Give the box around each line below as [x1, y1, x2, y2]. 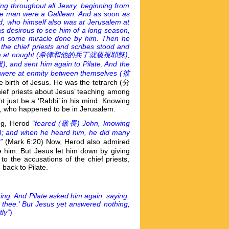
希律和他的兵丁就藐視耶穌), [38, 50, 130, 59]
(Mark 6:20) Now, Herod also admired [5, 137, 130, 146]
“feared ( [32, 119, 61, 127]
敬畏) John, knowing [61, 119, 130, 127]
